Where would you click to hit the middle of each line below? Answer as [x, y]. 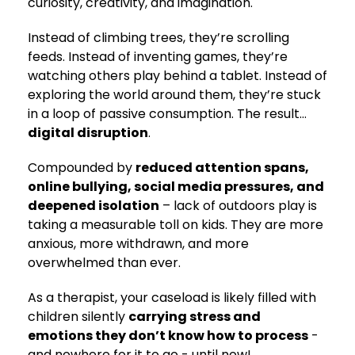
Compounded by [82, 168]
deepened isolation [94, 206]
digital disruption [88, 133]
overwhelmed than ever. [104, 263]
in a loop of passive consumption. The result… [167, 114]
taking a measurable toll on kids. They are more [176, 225]
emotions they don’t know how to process [168, 336]
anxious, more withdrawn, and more [138, 244]
